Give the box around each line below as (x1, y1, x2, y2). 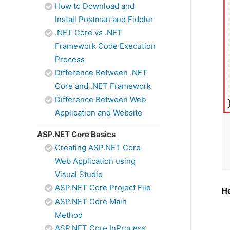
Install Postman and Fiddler (55, 14, 154, 24)
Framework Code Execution (55, 41, 156, 51)
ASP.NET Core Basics (37, 129, 116, 139)
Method (55, 210, 83, 220)
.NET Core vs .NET (55, 28, 122, 37)
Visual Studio (55, 169, 103, 179)
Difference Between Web (55, 94, 146, 104)
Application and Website (55, 108, 142, 118)
